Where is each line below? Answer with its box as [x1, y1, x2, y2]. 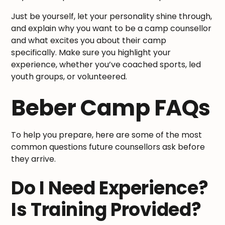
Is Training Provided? [11, 196, 201, 222]
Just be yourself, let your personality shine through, [11, 10, 212, 22]
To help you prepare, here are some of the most [11, 129, 202, 141]
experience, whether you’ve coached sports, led [11, 58, 201, 70]
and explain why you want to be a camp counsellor [11, 22, 212, 34]
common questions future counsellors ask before [11, 141, 205, 153]
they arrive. [11, 153, 58, 165]
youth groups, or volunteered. [11, 70, 128, 82]
